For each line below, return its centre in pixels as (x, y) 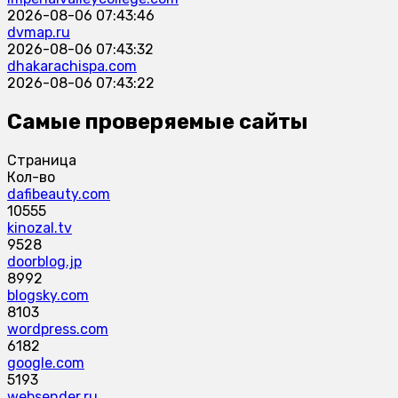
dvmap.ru (39, 33)
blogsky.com (48, 295)
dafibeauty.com (59, 194)
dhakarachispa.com (72, 67)
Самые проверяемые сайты (158, 122)
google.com (46, 362)
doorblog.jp (44, 261)
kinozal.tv (40, 227)
